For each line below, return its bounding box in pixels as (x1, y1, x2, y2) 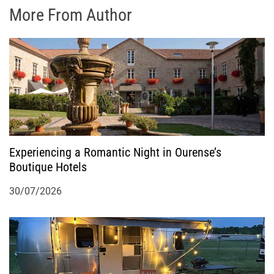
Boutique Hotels (9, 160, 87, 175)
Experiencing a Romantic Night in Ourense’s (9, 145, 221, 160)
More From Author (9, 5, 132, 26)
